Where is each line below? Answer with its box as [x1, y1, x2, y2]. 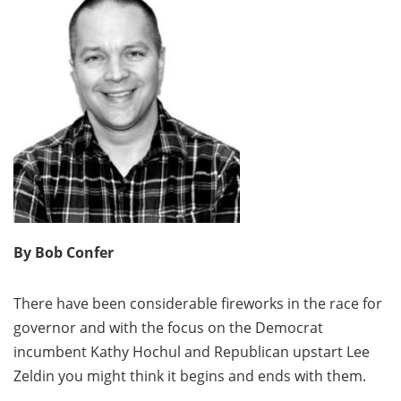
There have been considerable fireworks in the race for [13, 294, 382, 313]
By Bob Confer [13, 243, 114, 262]
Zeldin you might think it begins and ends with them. [13, 366, 366, 386]
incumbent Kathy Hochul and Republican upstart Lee [13, 342, 370, 362]
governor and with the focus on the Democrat [13, 318, 323, 337]
